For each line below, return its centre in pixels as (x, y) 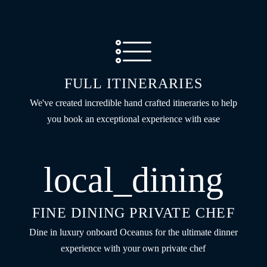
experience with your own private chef (133, 248)
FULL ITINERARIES (133, 83)
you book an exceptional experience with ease (133, 119)
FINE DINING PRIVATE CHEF (133, 212)
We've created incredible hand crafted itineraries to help (133, 103)
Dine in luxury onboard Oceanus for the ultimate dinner (133, 232)
